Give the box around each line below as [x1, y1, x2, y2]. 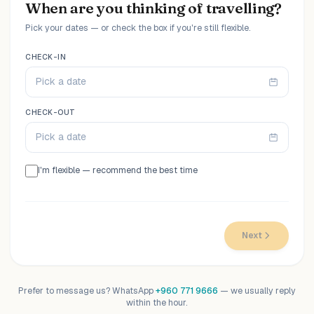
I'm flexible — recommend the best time [37, 165, 198, 177]
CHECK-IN [25, 51, 67, 62]
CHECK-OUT [25, 107, 76, 117]
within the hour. [126, 297, 188, 309]
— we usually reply [218, 285, 296, 297]
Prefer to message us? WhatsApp [18, 285, 156, 297]
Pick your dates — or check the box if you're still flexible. [25, 22, 251, 34]
